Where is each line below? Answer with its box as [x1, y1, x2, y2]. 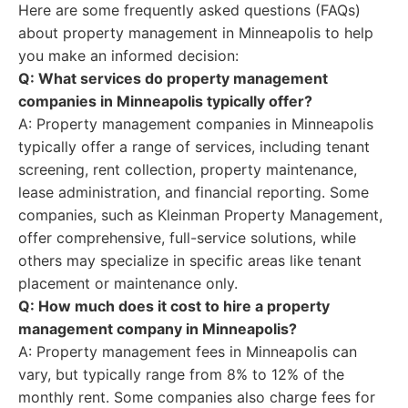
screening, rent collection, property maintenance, [18, 160, 357, 178]
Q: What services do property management [18, 69, 328, 87]
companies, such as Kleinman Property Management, [18, 206, 382, 224]
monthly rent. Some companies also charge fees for [18, 388, 375, 406]
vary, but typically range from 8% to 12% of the [18, 365, 344, 383]
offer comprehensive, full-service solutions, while [18, 229, 356, 247]
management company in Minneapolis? [18, 320, 297, 338]
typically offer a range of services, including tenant [18, 138, 370, 156]
